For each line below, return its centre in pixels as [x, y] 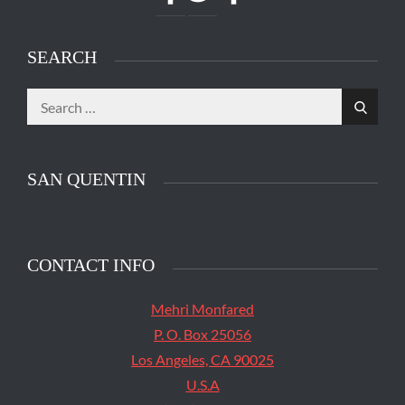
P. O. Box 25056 [202, 334]
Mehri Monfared [202, 309]
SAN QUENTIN [86, 179]
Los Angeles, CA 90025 [202, 359]
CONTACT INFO [91, 265]
